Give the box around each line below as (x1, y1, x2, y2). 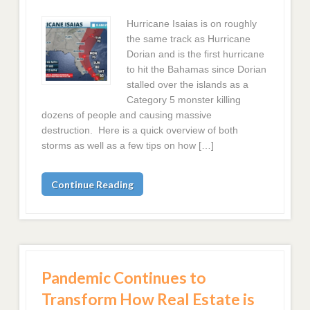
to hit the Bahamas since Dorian (126, 63, 266, 75)
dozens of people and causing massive (42, 109, 212, 120)
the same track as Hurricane (126, 33, 250, 44)
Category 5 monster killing (126, 93, 241, 105)
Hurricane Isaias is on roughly (126, 17, 257, 29)
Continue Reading (51, 178, 134, 190)
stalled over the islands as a (126, 78, 248, 90)
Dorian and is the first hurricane (126, 48, 264, 60)
